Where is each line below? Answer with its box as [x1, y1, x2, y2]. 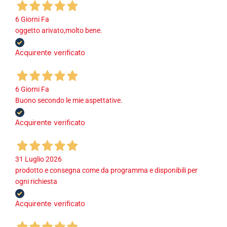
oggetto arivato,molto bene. [15, 26, 102, 35]
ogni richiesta [15, 177, 57, 186]
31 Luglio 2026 [15, 155, 62, 164]
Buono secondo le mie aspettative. [15, 96, 123, 105]
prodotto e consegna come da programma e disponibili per [15, 166, 198, 175]
